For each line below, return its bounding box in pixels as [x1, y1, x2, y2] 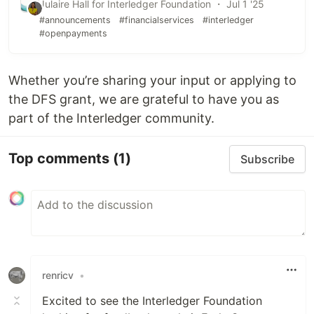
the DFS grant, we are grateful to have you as [8, 91, 279, 107]
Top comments [8, 150, 113, 168]
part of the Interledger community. [8, 110, 214, 125]
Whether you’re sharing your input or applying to [8, 72, 296, 88]
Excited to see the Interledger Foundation [42, 293, 262, 308]
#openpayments [39, 27, 107, 39]
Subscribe [240, 151, 294, 166]
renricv [42, 269, 74, 282]
